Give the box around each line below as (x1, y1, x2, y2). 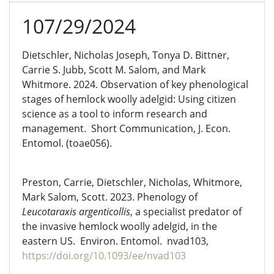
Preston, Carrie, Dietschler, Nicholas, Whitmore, (22, 176, 242, 189)
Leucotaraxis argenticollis (22, 205, 130, 218)
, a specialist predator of (130, 205, 242, 218)
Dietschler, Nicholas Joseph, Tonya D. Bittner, (22, 48, 229, 62)
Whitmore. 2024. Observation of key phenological (22, 78, 248, 91)
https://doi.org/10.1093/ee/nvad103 (22, 249, 186, 262)
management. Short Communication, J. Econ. (22, 122, 231, 135)
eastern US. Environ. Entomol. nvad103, (22, 234, 209, 248)
